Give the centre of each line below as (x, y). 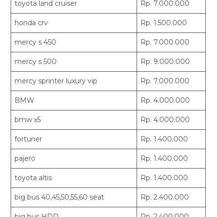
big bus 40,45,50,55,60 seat (60, 197)
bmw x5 (28, 119)
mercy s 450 (36, 42)
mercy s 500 (36, 61)
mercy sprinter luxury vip (56, 81)
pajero (25, 158)
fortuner (29, 139)
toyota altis (33, 178)
